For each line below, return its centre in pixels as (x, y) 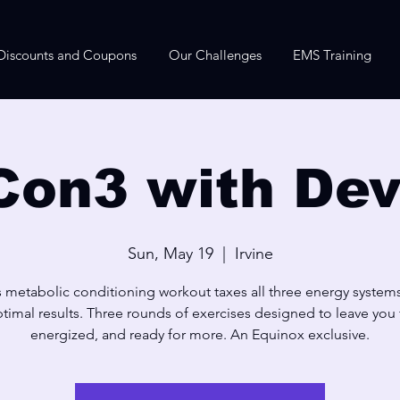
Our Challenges (215, 55)
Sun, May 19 (170, 254)
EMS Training (332, 55)
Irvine (254, 254)
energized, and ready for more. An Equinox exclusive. (200, 334)
